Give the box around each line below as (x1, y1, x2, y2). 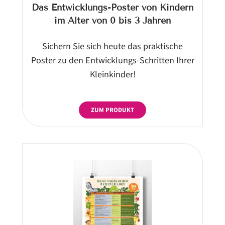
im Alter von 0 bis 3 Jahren (54, 15, 171, 26)
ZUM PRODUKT (91, 105, 134, 115)
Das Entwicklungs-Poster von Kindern (32, 2, 193, 13)
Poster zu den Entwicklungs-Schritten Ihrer (31, 53, 194, 67)
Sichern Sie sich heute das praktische (42, 39, 183, 53)
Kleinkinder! (89, 67, 136, 81)
